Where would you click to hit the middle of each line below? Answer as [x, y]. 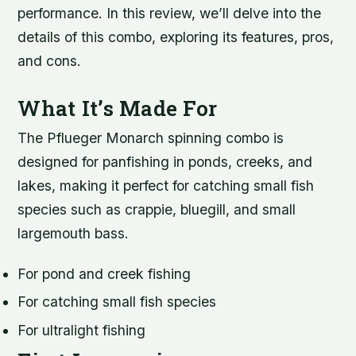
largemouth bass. [74, 234]
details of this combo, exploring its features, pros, [176, 37]
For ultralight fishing [82, 330]
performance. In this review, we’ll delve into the [170, 13]
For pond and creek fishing [104, 274]
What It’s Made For [118, 108]
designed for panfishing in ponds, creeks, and [165, 162]
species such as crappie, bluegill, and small [157, 210]
